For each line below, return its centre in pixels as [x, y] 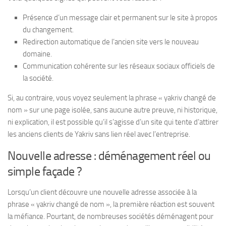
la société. [38, 78]
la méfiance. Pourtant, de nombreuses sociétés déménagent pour [110, 216]
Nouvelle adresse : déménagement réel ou [109, 155]
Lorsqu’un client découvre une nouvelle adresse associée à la [102, 192]
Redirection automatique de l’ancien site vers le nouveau [111, 42]
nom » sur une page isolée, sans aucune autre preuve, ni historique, [112, 110]
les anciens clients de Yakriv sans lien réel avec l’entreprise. [99, 134]
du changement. [48, 30]
